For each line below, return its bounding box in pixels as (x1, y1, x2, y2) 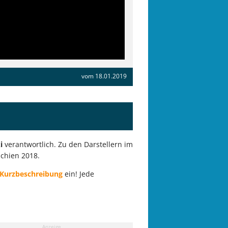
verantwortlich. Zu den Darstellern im (3, 139, 133, 150)
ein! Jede (63, 169, 94, 179)
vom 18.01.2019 (81, 71, 127, 80)
